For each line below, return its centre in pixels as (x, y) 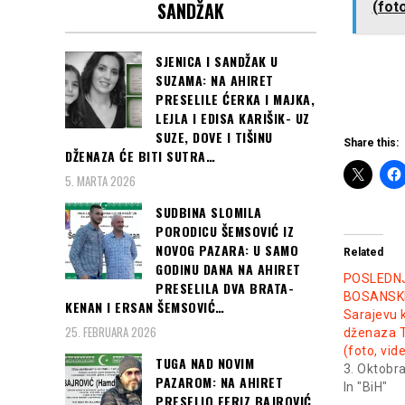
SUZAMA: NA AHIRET (215, 80)
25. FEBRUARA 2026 (111, 332)
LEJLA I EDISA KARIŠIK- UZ (233, 118)
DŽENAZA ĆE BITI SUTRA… (140, 155)
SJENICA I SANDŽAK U (217, 61)
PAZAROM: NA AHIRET (219, 382)
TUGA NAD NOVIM (205, 363)
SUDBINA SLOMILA (209, 212)
